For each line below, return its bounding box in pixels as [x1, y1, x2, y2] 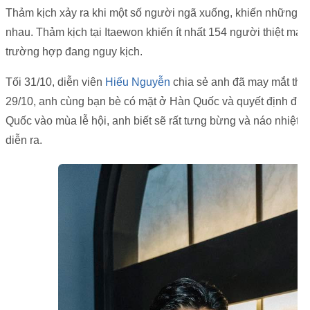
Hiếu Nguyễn [105, 76, 170, 89]
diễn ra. [6, 134, 42, 147]
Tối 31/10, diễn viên [6, 76, 105, 89]
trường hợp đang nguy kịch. [6, 46, 145, 58]
